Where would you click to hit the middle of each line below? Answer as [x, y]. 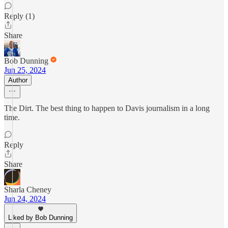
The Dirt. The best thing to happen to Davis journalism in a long [107, 108]
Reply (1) [19, 16]
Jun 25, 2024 [25, 70]
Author [18, 80]
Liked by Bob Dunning [40, 218]
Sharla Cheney [28, 190]
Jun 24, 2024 [25, 199]
